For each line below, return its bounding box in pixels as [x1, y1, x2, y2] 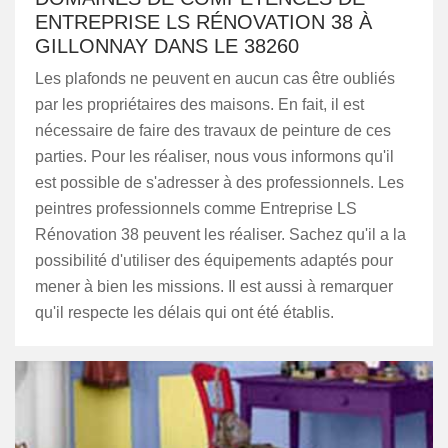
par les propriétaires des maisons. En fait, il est [35, 96, 364, 113]
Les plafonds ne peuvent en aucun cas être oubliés [35, 70, 395, 87]
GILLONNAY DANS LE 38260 [35, 35, 299, 57]
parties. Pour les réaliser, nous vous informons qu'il [35, 148, 394, 165]
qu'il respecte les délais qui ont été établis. [35, 304, 334, 321]
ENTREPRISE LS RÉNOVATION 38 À [35, 11, 372, 33]
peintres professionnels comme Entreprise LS [35, 200, 357, 217]
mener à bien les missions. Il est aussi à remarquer [35, 278, 393, 295]
